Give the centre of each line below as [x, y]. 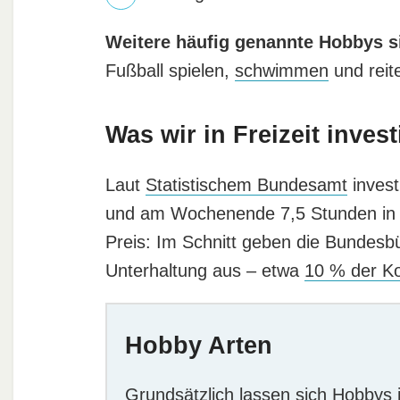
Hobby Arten [199, 345]
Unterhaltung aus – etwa [204, 270]
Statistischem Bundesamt [246, 184]
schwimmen [281, 71]
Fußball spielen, [170, 71]
